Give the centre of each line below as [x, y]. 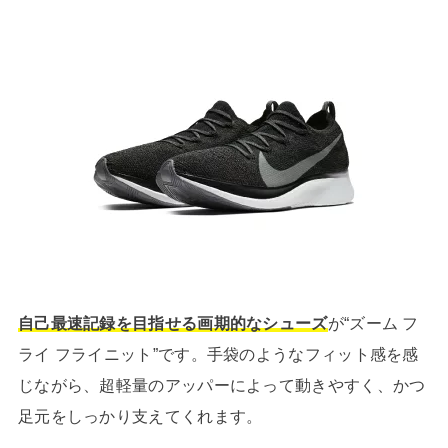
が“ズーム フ [373, 323]
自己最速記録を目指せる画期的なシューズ [172, 323]
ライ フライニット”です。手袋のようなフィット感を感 [218, 354]
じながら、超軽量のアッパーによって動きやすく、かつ [221, 385]
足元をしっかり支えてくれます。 [140, 416]
